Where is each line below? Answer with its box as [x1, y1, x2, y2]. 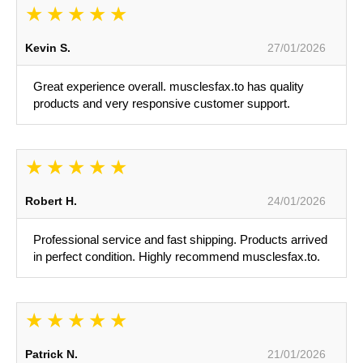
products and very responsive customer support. [33, 96, 290, 111]
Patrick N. [25, 348, 78, 361]
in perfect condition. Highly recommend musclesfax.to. [33, 250, 320, 264]
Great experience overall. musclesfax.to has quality [33, 79, 304, 94]
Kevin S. [25, 41, 70, 55]
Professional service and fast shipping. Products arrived [33, 233, 327, 247]
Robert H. [25, 194, 77, 208]
